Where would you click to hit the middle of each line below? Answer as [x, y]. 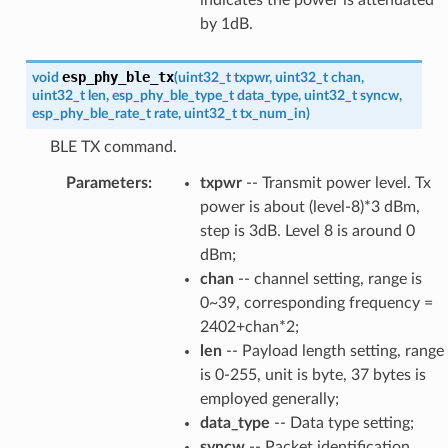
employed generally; [269, 398]
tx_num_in [272, 113]
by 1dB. [226, 23]
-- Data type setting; [341, 422]
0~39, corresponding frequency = [316, 302]
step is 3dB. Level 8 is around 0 [307, 230]
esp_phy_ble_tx [117, 76]
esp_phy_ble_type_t [172, 95]
